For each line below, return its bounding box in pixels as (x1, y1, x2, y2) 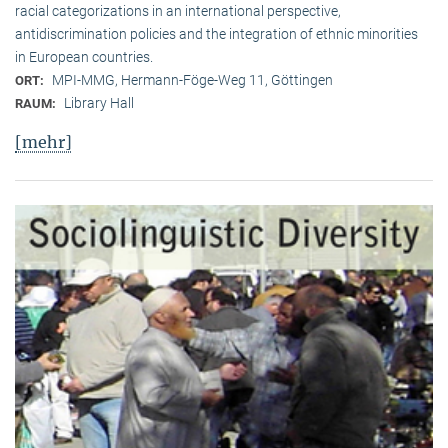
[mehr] (15, 132, 72, 153)
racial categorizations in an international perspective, (15, 3, 341, 20)
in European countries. (15, 49, 153, 66)
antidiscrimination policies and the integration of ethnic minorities (15, 26, 418, 43)
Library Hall (64, 95, 134, 112)
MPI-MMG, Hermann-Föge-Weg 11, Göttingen (52, 72, 333, 89)
